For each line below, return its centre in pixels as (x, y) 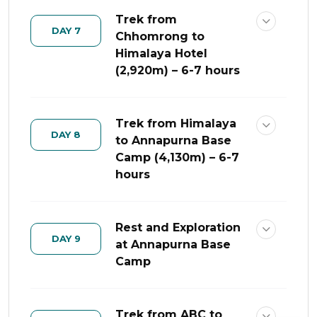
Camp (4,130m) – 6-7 (177, 157)
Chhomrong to (160, 36)
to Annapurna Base (173, 140)
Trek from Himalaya (176, 123)
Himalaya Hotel (161, 53)
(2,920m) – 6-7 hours (178, 70)
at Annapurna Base (173, 244)
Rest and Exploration (178, 227)
